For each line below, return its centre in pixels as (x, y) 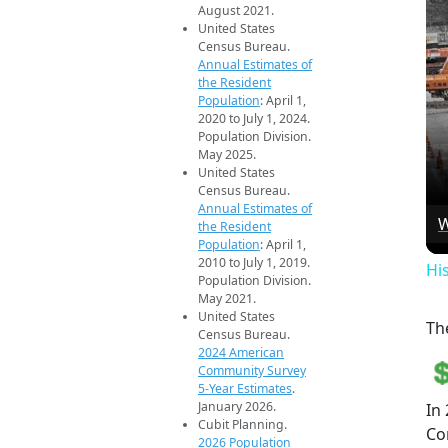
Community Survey (252, 370)
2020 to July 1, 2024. (254, 118)
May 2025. (227, 154)
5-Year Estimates (245, 388)
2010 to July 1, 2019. (254, 262)
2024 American (241, 352)
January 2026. (237, 406)
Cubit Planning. (242, 424)
